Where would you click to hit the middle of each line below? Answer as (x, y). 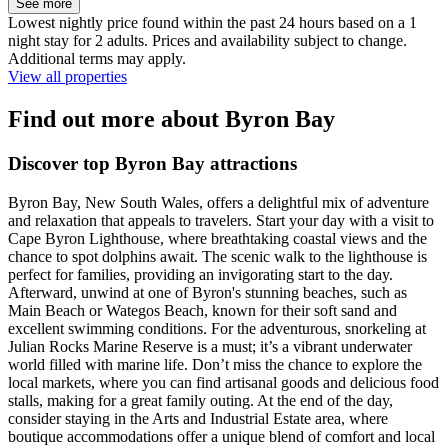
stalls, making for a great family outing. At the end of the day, (200, 400)
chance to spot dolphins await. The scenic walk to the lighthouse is (217, 256)
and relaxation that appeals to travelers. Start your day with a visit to (221, 220)
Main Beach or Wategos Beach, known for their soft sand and (202, 310)
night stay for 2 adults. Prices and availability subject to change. (207, 41)
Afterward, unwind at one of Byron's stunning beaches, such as (207, 292)
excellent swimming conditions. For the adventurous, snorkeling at (217, 328)
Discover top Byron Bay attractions (152, 163)
